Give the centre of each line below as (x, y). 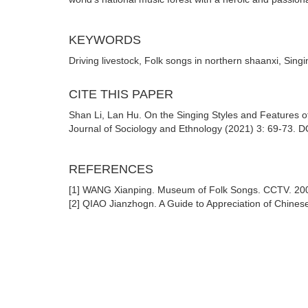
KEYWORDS (105, 40)
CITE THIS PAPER (121, 94)
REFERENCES (111, 169)
